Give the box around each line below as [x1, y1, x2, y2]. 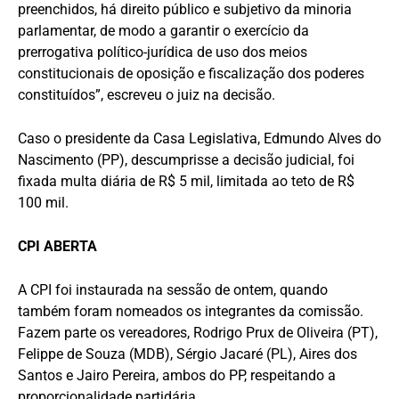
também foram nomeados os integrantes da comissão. [18, 303, 363, 321]
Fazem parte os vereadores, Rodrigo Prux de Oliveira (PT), [18, 324, 378, 342]
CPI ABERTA [18, 238, 97, 256]
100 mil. [18, 194, 69, 212]
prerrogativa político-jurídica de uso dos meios [18, 44, 307, 61]
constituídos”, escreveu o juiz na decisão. [18, 86, 275, 104]
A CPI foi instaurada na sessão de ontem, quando [18, 281, 328, 299]
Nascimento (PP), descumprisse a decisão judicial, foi [18, 151, 354, 169]
